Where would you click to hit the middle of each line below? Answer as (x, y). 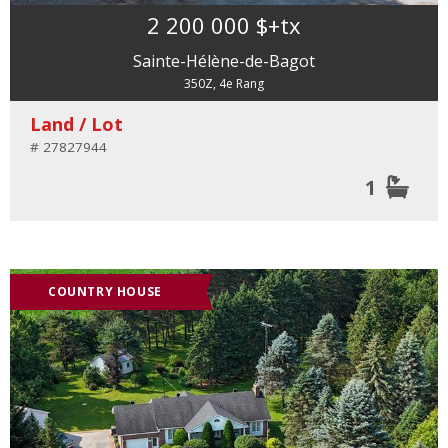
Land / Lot (76, 123)
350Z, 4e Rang (224, 83)
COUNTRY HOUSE (105, 292)
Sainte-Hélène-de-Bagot (224, 60)
